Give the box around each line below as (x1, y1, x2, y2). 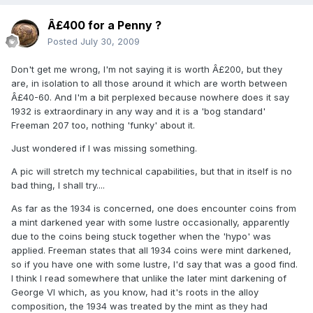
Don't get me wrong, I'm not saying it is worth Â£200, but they (11, 64, 282, 75)
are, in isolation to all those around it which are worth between (11, 78, 287, 89)
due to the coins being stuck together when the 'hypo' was (11, 231, 271, 242)
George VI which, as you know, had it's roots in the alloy (11, 286, 259, 298)
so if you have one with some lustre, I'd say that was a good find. (11, 259, 298, 270)
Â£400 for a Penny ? (48, 18, 161, 33)
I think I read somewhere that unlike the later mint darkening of (11, 272, 286, 284)
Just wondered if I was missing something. (11, 143, 197, 154)
